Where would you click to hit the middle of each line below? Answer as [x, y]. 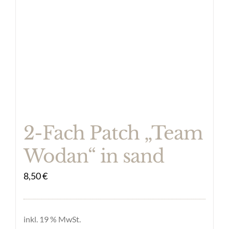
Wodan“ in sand [94, 156]
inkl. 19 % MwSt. [52, 219]
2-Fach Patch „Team [113, 133]
